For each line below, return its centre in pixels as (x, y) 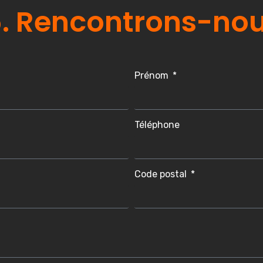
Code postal (162, 174)
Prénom (153, 75)
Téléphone (157, 124)
